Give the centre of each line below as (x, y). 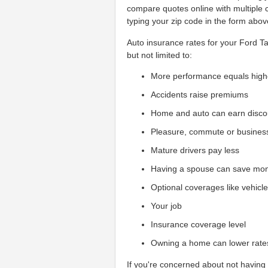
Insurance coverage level (199, 225)
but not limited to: (160, 55)
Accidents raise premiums (200, 95)
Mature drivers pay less (195, 150)
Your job (167, 206)
